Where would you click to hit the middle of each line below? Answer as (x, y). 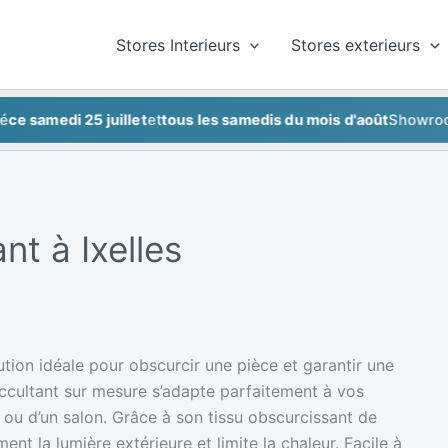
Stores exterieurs (356, 44)
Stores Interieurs (177, 44)
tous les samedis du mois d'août (224, 120)
